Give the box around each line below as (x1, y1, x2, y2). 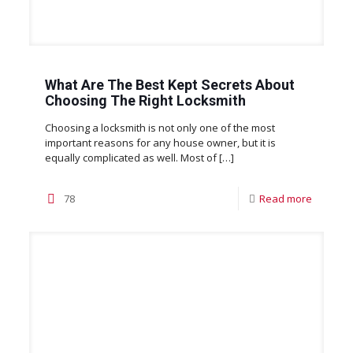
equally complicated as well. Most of (44, 150, 217, 165)
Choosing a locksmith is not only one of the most (44, 121, 275, 136)
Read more (259, 191, 313, 206)
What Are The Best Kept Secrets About (44, 76, 295, 94)
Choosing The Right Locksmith (44, 92, 246, 110)
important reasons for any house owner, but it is (44, 136, 276, 150)
